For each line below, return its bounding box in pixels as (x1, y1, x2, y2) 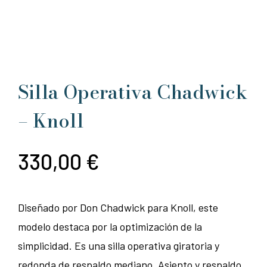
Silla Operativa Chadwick (18, 77, 247, 107)
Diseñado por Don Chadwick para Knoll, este (18, 201, 218, 215)
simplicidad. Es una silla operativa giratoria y (18, 239, 219, 253)
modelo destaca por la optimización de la (18, 220, 202, 234)
